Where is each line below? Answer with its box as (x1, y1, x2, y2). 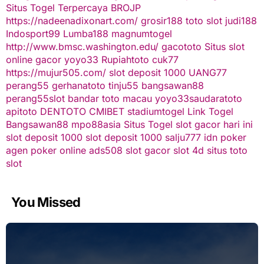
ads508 (88, 144, 123, 156)
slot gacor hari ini (175, 118, 253, 130)
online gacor (5, 53, 61, 65)
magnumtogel (111, 27, 172, 39)
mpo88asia (71, 118, 121, 130)
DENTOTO (39, 105, 86, 117)
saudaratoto (189, 92, 242, 104)
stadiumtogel (127, 105, 184, 117)
